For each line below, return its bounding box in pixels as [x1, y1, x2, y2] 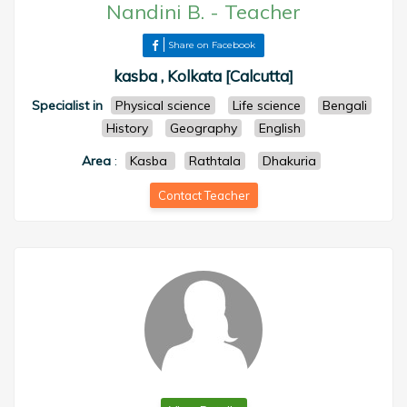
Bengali [322, 97, 367, 114]
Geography [170, 120, 237, 136]
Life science [232, 97, 301, 114]
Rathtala [189, 153, 241, 169]
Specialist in [31, 97, 103, 114]
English [259, 120, 301, 136]
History [106, 120, 148, 136]
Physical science [114, 97, 211, 114]
